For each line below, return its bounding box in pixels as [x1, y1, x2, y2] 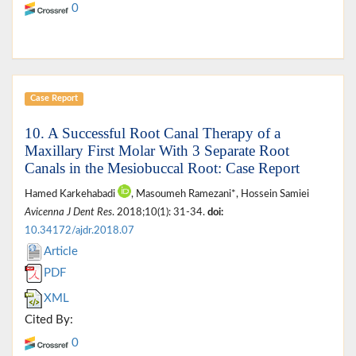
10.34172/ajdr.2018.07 [25, 225, 134, 235]
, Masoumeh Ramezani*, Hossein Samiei [131, 188, 309, 199]
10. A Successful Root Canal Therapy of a [25, 124, 281, 141]
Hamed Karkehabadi [25, 188, 118, 199]
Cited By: [25, 313, 73, 326]
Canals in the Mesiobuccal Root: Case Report [25, 159, 300, 176]
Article [44, 245, 78, 257]
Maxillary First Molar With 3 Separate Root [25, 141, 289, 159]
